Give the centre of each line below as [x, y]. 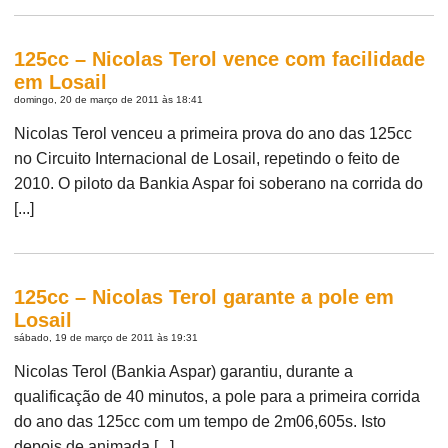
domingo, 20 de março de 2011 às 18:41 [109, 99]
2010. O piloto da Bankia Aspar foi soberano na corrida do [219, 183]
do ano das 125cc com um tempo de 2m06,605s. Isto [200, 421]
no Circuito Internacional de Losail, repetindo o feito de [207, 158]
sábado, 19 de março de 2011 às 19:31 [106, 337]
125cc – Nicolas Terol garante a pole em [204, 296]
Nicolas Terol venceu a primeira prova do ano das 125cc [213, 133]
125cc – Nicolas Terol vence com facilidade [220, 58]
